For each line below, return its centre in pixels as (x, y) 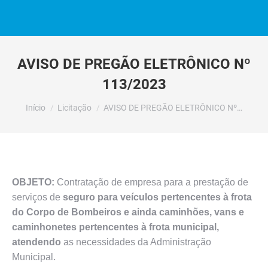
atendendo (36, 242)
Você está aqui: (58, 102)
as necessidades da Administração (136, 242)
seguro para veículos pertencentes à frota (157, 197)
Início (36, 108)
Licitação (74, 108)
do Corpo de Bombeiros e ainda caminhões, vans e (128, 212)
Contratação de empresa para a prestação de (151, 182)
